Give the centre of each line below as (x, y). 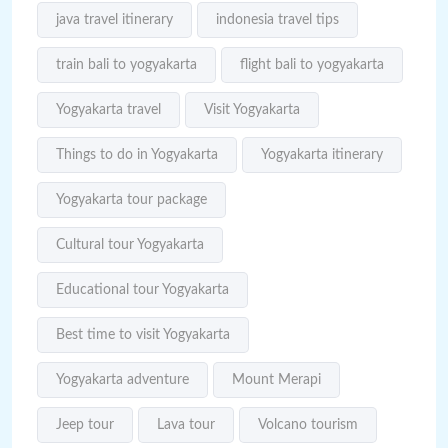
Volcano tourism (308, 425)
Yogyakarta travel (108, 110)
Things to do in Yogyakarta (137, 155)
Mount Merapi (276, 380)
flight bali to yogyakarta (312, 65)
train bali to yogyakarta (126, 65)
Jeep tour (85, 425)
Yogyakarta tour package (131, 200)
